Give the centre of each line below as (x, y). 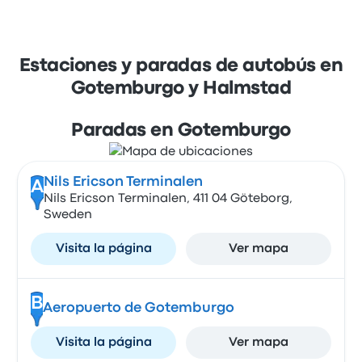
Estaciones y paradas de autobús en (181, 66)
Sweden (67, 215)
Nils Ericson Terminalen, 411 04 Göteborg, (168, 199)
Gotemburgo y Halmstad (181, 89)
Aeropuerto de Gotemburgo (138, 308)
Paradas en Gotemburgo (181, 131)
